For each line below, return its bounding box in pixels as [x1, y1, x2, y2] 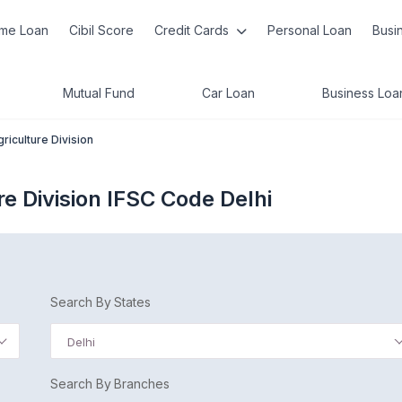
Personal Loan [267, 22, 352, 38]
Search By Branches [50, 376, 170, 391]
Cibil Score [69, 22, 135, 38]
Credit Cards [153, 22, 232, 38]
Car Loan [202, 85, 255, 100]
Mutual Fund [63, 85, 135, 100]
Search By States [50, 294, 151, 310]
